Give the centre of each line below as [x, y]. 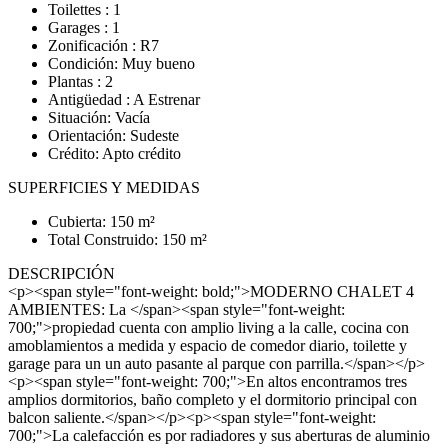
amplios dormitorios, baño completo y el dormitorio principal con [212, 400]
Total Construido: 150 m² [127, 240]
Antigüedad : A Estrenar [124, 100]
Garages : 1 [84, 28]
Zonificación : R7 [103, 46]
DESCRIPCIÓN [61, 274]
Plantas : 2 [80, 82]
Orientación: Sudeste [113, 136]
